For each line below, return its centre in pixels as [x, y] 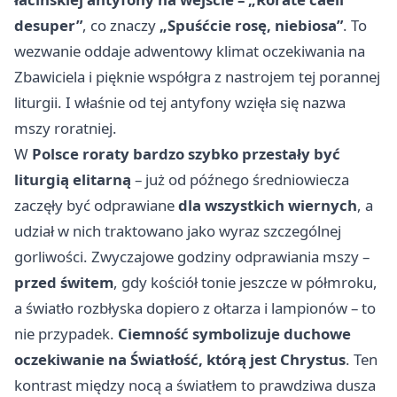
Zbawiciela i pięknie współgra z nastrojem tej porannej [197, 77]
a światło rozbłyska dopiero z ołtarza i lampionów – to [195, 308]
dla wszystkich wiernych [268, 206]
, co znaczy [121, 26]
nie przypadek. [66, 334]
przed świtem [64, 283]
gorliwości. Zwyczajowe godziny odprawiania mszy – [192, 257]
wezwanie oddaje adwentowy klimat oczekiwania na [190, 51]
